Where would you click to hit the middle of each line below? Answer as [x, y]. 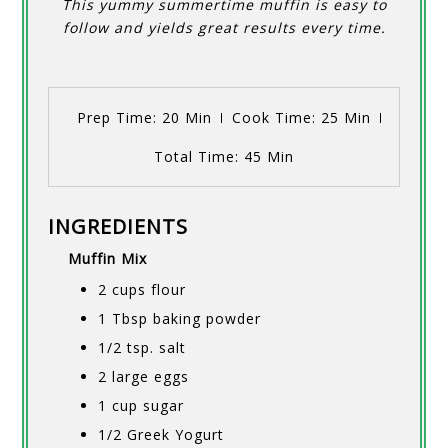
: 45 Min [264, 157]
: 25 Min [341, 118]
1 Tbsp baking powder [180, 319]
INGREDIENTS [118, 227]
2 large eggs [144, 377]
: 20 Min [182, 118]
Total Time [194, 157]
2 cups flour [142, 290]
